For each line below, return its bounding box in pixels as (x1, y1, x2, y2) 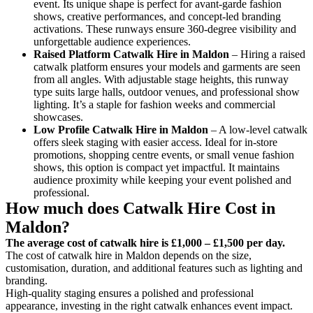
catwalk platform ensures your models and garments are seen (34, 60, 300, 73)
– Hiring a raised (229, 48, 305, 60)
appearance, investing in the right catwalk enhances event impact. (6, 299, 293, 312)
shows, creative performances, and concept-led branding (34, 10, 281, 22)
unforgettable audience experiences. (34, 35, 191, 48)
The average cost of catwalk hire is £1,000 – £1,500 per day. (6, 236, 285, 249)
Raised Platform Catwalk (34, 48, 154, 60)
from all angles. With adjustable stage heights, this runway (34, 73, 289, 85)
